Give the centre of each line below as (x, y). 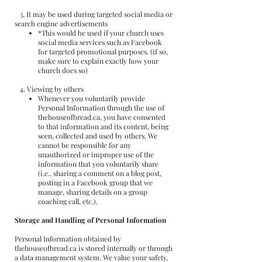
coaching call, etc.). (68, 201)
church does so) (63, 70)
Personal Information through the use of (101, 108)
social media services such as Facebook (100, 42)
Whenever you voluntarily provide (92, 98)
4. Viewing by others (49, 89)
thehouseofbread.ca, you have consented (102, 117)
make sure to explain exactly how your (98, 61)
